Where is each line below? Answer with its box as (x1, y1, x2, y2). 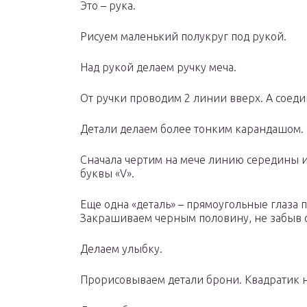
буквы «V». (80, 167, 134, 180)
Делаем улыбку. (80, 243, 162, 256)
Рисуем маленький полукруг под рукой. (80, 30, 286, 43)
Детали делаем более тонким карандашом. (80, 123, 304, 136)
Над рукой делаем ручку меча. (80, 61, 236, 74)
